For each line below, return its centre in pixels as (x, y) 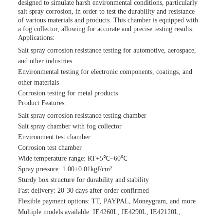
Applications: (36, 38)
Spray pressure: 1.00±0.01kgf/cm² (65, 169)
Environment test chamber (54, 137)
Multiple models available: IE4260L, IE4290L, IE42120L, (99, 212)
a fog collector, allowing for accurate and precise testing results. (106, 29)
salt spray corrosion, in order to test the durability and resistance (106, 11)
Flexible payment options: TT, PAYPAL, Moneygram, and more (107, 201)
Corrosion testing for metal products (68, 93)
